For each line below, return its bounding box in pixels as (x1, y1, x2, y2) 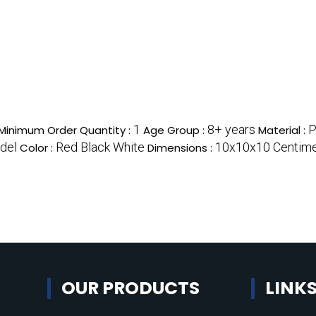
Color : (20, 140, 56, 156)
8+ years (207, 122, 255, 138)
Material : (258, 123, 308, 138)
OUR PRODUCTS (61, 276, 200, 301)
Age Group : (143, 123, 207, 138)
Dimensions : (147, 140, 215, 156)
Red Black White (56, 140, 145, 155)
